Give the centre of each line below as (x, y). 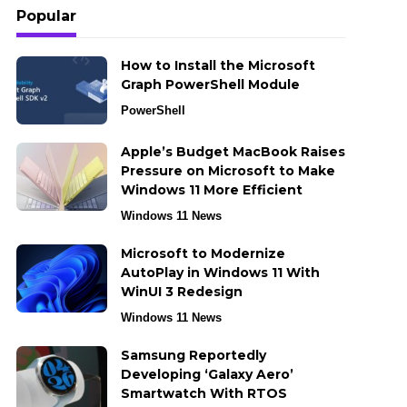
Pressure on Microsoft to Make (228, 171)
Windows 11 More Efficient (211, 190)
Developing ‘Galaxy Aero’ (207, 375)
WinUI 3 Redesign (181, 292)
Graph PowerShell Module (210, 85)
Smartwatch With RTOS (203, 394)
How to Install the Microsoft (218, 66)
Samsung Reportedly (193, 356)
